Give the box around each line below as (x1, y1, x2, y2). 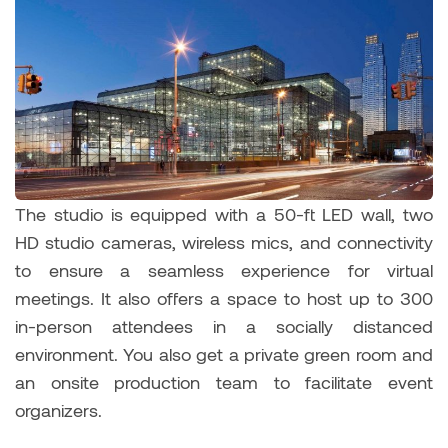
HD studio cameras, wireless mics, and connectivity (15, 230, 433, 253)
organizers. (15, 398, 102, 421)
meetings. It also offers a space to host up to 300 (15, 286, 433, 309)
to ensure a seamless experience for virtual (15, 258, 433, 281)
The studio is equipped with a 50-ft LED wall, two (15, 202, 433, 225)
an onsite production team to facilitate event (15, 370, 433, 393)
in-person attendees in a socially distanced (15, 314, 433, 337)
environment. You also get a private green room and (15, 342, 433, 365)
